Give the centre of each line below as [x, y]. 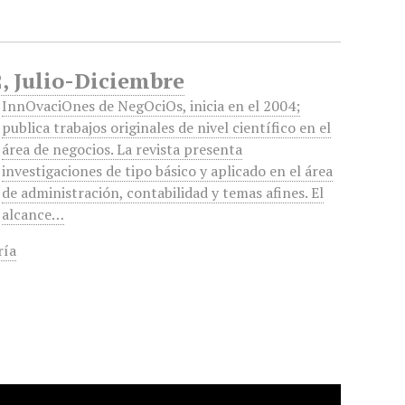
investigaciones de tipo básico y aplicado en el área [168, 171]
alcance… [33, 214]
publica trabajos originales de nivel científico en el [167, 127]
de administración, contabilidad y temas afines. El [163, 193]
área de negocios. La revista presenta [122, 149]
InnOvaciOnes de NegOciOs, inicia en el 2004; [151, 106]
